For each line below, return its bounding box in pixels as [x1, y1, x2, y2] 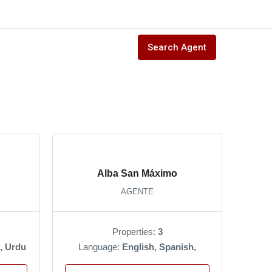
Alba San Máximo [97, 168, 177, 178]
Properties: [112, 226, 158, 237]
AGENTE [121, 186, 154, 196]
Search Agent [148, 41, 206, 53]
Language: [78, 241, 122, 252]
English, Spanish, [122, 241, 196, 252]
